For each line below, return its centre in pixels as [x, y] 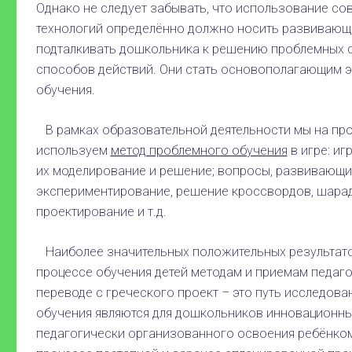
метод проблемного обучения [199, 151]
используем [73, 151]
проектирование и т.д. [101, 212]
